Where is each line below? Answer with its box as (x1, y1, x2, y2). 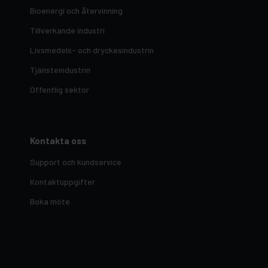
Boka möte (30, 196, 70, 206)
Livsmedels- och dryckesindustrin (30, 45, 154, 56)
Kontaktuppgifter (30, 176, 95, 187)
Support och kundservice (30, 156, 121, 167)
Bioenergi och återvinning (30, 5, 123, 16)
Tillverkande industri (30, 25, 105, 36)
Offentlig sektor (30, 84, 89, 95)
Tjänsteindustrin (30, 65, 90, 75)
